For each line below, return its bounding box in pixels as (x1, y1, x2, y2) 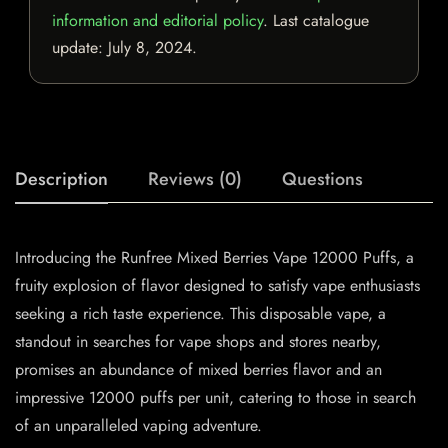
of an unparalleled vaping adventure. (15, 414, 262, 438)
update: (52, 36, 108, 60)
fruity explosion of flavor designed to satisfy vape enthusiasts (15, 274, 420, 298)
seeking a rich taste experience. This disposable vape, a (15, 302, 386, 326)
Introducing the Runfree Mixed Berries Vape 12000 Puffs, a (15, 246, 414, 270)
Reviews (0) (148, 166, 242, 193)
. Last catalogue (263, 9, 369, 33)
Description (15, 166, 108, 193)
